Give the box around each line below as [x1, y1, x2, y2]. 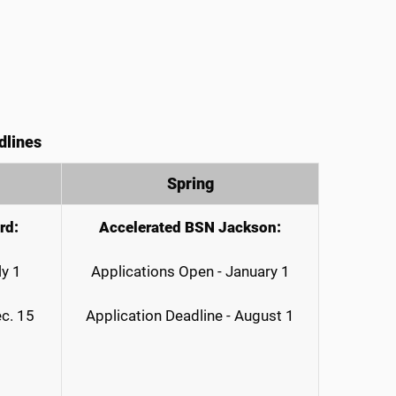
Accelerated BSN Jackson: [99, 218, 281, 236]
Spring [166, 175, 214, 193]
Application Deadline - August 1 [86, 307, 294, 324]
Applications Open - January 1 [90, 263, 290, 280]
